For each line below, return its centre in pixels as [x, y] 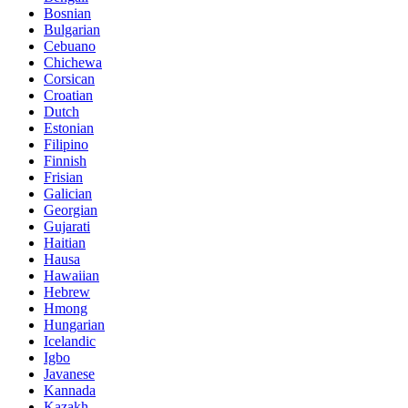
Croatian [68, 95]
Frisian [63, 177]
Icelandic [70, 341]
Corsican [69, 78]
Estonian [69, 127]
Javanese [69, 373]
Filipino [66, 144]
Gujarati [67, 226]
